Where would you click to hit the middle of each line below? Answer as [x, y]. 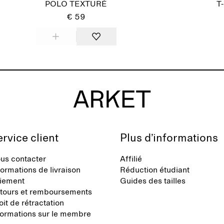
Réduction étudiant [155, 170]
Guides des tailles [153, 181]
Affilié [131, 159]
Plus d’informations [169, 138]
